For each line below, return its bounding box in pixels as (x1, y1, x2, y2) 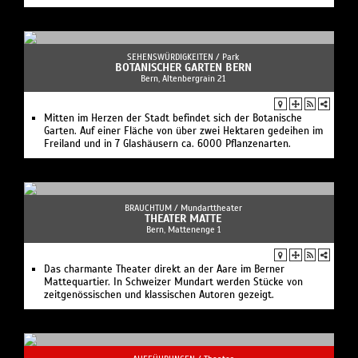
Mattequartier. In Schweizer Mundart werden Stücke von (44, 276, 303, 289)
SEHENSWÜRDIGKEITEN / (127, 51, 222, 63)
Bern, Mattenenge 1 (145, 224, 221, 236)
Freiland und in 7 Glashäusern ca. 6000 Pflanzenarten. (44, 137, 291, 151)
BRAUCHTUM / (124, 202, 181, 214)
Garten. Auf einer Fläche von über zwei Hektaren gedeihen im (44, 125, 323, 138)
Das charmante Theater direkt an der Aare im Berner (44, 263, 284, 276)
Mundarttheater (180, 202, 242, 214)
